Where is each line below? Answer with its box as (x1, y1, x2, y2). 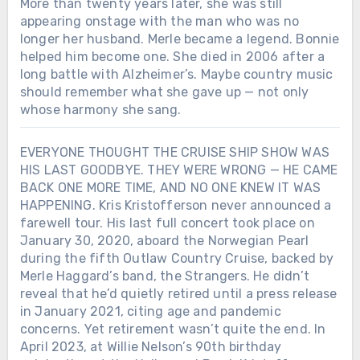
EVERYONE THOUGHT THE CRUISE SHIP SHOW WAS (19, 144, 329, 160)
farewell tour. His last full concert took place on (19, 215, 315, 231)
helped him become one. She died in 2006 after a (19, 48, 325, 64)
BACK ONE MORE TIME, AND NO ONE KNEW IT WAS (19, 179, 321, 195)
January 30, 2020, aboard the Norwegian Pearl (19, 232, 309, 248)
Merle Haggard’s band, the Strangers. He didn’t (19, 268, 309, 284)
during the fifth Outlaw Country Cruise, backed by (19, 250, 334, 266)
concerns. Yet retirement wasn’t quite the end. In (19, 321, 326, 337)
